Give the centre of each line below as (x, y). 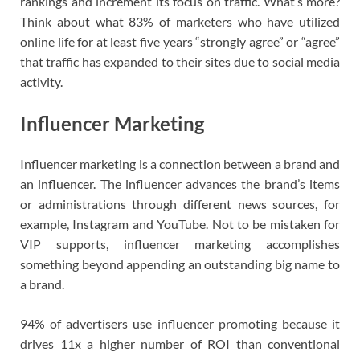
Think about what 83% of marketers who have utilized (180, 22)
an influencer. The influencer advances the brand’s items (180, 184)
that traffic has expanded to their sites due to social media (180, 62)
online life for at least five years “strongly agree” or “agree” (180, 42)
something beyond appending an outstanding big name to (180, 264)
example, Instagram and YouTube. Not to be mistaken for (180, 224)
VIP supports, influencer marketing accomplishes (180, 244)
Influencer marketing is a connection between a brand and (180, 164)
